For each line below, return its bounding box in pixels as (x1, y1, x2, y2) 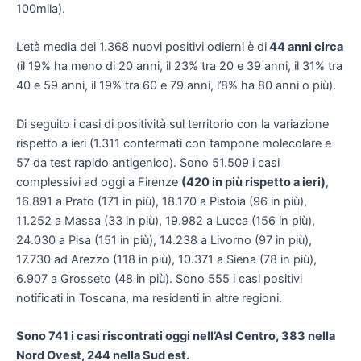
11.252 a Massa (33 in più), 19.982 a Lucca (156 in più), (16, 213, 315, 228)
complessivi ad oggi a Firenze (16, 174, 181, 189)
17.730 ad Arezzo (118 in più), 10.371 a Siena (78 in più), (16, 251, 317, 267)
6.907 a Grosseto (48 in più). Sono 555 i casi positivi (16, 271, 302, 286)
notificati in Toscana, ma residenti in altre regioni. (16, 290, 282, 305)
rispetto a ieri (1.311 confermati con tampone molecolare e (16, 135, 331, 151)
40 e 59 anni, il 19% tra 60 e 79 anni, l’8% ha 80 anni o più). (16, 78, 336, 93)
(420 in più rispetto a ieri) (181, 174, 326, 189)
